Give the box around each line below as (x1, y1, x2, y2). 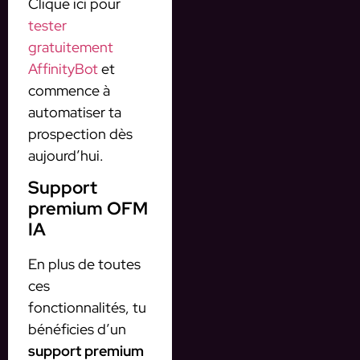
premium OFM (28, 197, 148, 221)
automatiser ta (28, 102, 121, 121)
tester (28, 15, 67, 35)
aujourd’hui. (28, 145, 104, 165)
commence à (28, 80, 110, 100)
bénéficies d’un (28, 320, 126, 339)
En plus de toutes (28, 255, 141, 274)
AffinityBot (28, 59, 98, 78)
